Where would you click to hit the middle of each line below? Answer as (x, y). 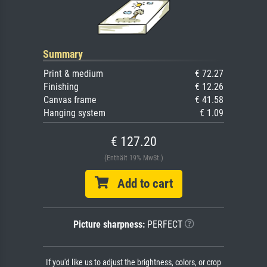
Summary (63, 54)
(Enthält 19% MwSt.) (133, 158)
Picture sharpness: (109, 224)
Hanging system (74, 113)
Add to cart (140, 183)
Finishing (61, 86)
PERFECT (163, 224)
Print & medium (73, 73)
